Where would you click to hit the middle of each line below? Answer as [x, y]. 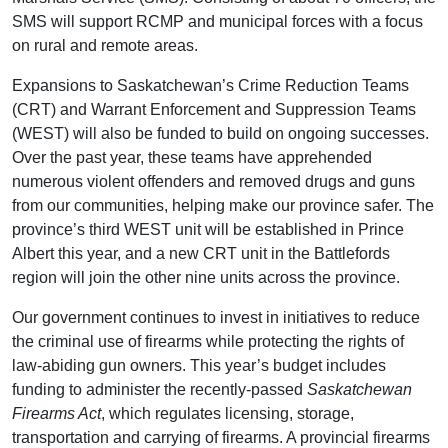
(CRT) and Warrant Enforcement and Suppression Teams [214, 109]
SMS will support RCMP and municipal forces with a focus [217, 21]
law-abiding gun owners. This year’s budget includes [199, 365]
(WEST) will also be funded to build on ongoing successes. [220, 133]
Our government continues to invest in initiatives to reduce [216, 317]
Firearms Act [56, 413]
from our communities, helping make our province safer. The [223, 205]
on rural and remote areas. [105, 45]
